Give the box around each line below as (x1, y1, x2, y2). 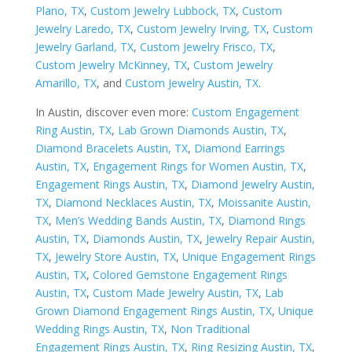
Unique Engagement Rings (181, 249, 316, 264)
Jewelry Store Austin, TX (54, 249, 176, 264)
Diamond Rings (227, 213, 306, 228)
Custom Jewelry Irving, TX (136, 21, 266, 36)
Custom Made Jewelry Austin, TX (92, 285, 258, 300)
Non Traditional (170, 321, 250, 336)
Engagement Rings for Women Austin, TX (92, 159, 303, 174)
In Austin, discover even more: (35, 104, 192, 119)
